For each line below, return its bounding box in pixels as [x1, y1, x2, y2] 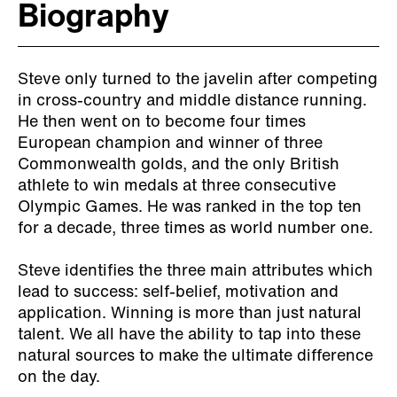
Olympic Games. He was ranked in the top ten [18, 198, 362, 216]
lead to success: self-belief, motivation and [18, 284, 339, 301]
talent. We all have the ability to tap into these [18, 326, 361, 344]
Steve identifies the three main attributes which [18, 262, 373, 280]
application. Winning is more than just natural [18, 305, 362, 323]
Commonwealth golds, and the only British [18, 156, 339, 174]
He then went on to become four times [18, 113, 306, 131]
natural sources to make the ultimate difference [18, 347, 373, 365]
